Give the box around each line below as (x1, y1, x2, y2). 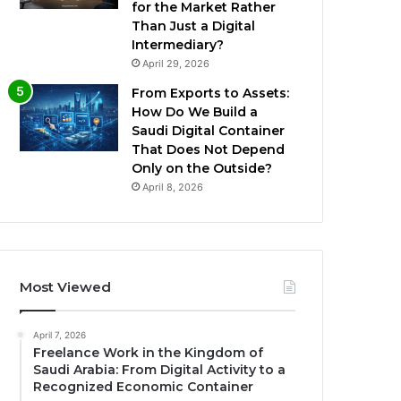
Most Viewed (20, 278, 112, 296)
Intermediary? (132, 37, 225, 54)
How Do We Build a (132, 104, 259, 121)
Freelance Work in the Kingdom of (33, 345, 264, 362)
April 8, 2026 (142, 181, 204, 194)
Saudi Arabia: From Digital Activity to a (33, 362, 286, 379)
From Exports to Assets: (132, 85, 290, 102)
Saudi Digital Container (132, 123, 286, 140)
